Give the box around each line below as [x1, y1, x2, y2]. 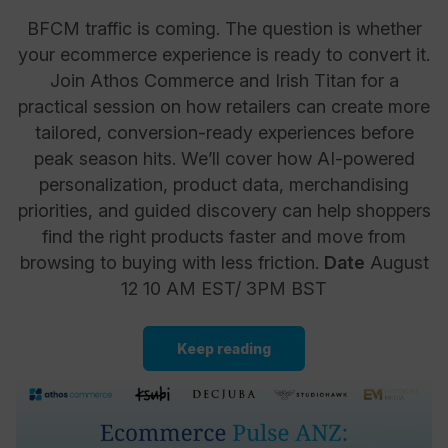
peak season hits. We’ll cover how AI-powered [33, 148, 415, 170]
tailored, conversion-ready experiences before [34, 122, 414, 144]
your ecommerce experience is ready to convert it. [18, 44, 430, 66]
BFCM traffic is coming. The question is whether [26, 18, 422, 40]
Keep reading [177, 339, 271, 357]
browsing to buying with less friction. [19, 252, 324, 274]
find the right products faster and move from [42, 226, 406, 248]
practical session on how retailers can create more [18, 96, 430, 118]
